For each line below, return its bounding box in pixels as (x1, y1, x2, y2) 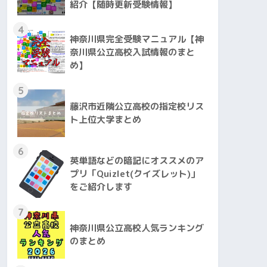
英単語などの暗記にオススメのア (70, 154, 204, 167)
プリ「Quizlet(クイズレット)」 (70, 167, 200, 180)
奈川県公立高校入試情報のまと (70, 45, 195, 58)
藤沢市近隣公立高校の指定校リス (70, 100, 204, 113)
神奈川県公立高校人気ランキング (70, 221, 204, 234)
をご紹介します (70, 180, 132, 193)
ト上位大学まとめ (70, 113, 141, 126)
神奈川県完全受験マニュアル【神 (70, 32, 204, 45)
